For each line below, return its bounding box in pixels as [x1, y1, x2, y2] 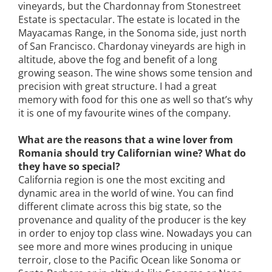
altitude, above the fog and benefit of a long [18, 53, 217, 67]
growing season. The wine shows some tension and [18, 66, 253, 80]
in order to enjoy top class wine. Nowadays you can [18, 226, 252, 240]
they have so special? [18, 160, 120, 174]
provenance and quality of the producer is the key [18, 213, 246, 227]
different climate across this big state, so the [18, 200, 222, 214]
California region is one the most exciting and [18, 173, 225, 187]
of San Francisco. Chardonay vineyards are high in [18, 39, 246, 53]
